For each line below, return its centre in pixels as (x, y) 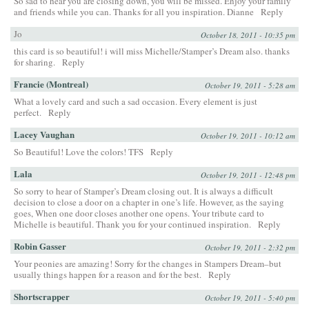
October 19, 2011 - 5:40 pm (250, 297)
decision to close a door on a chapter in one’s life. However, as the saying (149, 202)
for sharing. (34, 62)
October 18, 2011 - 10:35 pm (248, 34)
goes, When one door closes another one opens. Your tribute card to (139, 213)
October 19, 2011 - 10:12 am (248, 135)
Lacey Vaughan (44, 134)
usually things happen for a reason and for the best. (108, 274)
